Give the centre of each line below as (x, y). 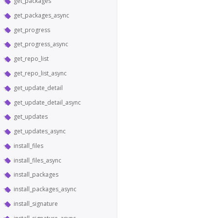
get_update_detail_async (47, 102)
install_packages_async (45, 189)
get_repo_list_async (40, 73)
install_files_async (37, 160)
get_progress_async (41, 44)
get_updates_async (40, 131)
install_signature (36, 203)
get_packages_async (41, 15)
